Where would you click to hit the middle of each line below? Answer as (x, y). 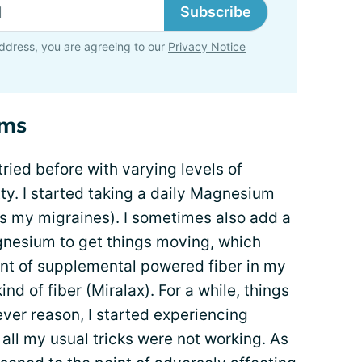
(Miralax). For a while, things (185, 291)
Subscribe (216, 12)
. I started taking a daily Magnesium (145, 194)
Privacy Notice (207, 47)
